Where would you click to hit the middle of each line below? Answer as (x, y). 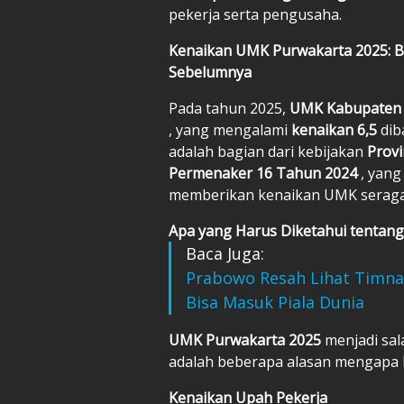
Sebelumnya (210, 72)
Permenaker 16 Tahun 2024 (265, 173)
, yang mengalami (230, 129)
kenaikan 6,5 (336, 129)
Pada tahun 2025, (229, 108)
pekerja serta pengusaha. (255, 14)
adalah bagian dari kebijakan (268, 151)
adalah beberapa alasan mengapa (285, 361)
